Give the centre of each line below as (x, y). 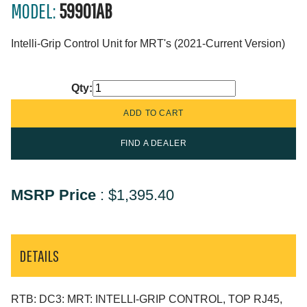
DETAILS (39, 256)
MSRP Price (53, 195)
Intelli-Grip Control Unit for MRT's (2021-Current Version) (148, 44)
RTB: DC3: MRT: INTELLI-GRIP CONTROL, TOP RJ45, (147, 299)
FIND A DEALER (153, 144)
